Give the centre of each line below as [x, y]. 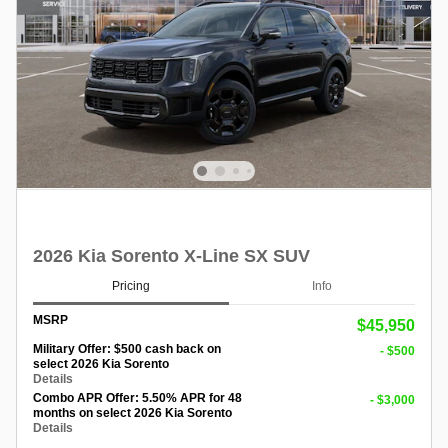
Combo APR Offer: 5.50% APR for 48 [137, 398]
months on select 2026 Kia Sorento [132, 413]
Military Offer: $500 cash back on [127, 349]
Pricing [131, 285]
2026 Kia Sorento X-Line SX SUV [171, 255]
